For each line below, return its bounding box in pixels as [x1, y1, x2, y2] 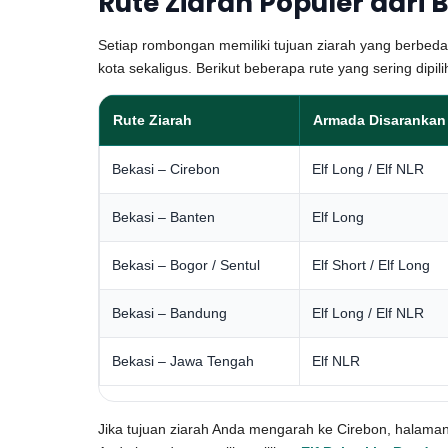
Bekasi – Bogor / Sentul [112, 257, 260, 273]
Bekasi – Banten [112, 209, 215, 225]
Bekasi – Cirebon [112, 161, 220, 177]
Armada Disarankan [313, 112, 446, 128]
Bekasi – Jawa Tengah [112, 353, 254, 369]
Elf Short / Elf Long [312, 257, 430, 273]
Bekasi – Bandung [112, 305, 227, 321]
